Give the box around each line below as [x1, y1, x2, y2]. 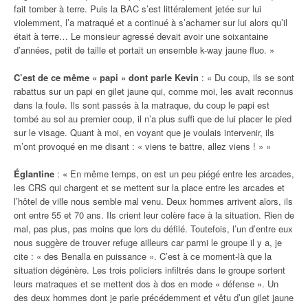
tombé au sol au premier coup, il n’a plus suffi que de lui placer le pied [14, 111, 291, 125]
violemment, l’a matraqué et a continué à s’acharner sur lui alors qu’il [14, 15, 287, 29]
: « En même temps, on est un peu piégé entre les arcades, [54, 166, 294, 180]
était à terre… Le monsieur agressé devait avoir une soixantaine [14, 29, 268, 43]
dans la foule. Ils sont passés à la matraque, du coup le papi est [14, 98, 269, 111]
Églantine [14, 166, 54, 180]
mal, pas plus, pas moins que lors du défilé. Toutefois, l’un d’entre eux [14, 221, 293, 235]
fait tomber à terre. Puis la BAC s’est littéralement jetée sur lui [14, 1, 261, 15]
